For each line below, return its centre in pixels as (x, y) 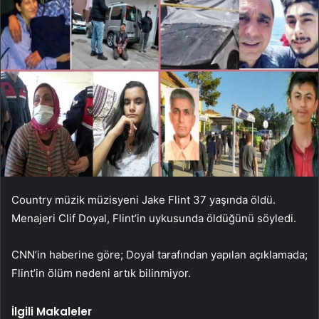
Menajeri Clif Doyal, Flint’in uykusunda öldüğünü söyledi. (154, 218)
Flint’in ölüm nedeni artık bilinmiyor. (101, 273)
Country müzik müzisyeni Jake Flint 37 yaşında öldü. (143, 199)
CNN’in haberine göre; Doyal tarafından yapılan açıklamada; (159, 254)
